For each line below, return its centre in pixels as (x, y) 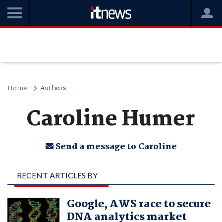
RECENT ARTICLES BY (57, 175)
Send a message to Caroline (115, 147)
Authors (53, 88)
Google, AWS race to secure (139, 204)
